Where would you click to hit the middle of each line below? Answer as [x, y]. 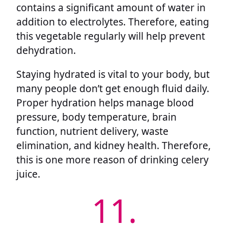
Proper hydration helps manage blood [105, 102]
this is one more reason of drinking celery [112, 159]
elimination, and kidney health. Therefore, [113, 145]
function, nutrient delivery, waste [92, 131]
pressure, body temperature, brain [96, 117]
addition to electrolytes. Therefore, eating [113, 21]
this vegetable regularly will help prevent [111, 36]
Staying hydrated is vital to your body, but [113, 74]
